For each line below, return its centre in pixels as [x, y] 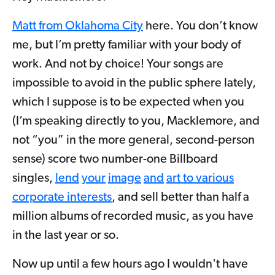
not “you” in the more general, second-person [134, 140]
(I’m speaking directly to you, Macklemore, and [136, 121]
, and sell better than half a [180, 197]
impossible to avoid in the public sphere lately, [134, 83]
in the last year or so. [66, 235]
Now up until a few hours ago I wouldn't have [130, 264]
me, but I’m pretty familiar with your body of [126, 45]
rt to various [203, 178]
